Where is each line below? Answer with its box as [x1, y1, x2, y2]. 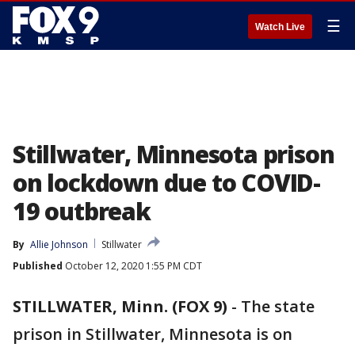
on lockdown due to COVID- [13, 166, 320, 199]
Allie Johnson [30, 238, 88, 251]
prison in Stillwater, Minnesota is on [13, 323, 292, 345]
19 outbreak [13, 195, 151, 227]
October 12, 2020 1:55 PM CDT [63, 259, 202, 273]
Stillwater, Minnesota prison [13, 138, 334, 170]
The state [241, 296, 315, 317]
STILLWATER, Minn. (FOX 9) [13, 296, 227, 317]
